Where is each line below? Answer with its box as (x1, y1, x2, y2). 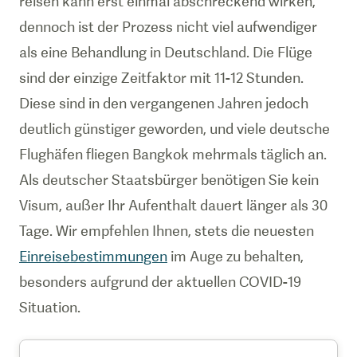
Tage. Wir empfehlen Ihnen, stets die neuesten (19, 222, 314, 239)
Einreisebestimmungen (19, 248, 167, 265)
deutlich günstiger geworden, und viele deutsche (19, 120, 330, 137)
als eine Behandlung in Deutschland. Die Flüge (19, 44, 312, 61)
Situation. (19, 299, 80, 316)
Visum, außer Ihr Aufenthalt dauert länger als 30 (19, 197, 328, 214)
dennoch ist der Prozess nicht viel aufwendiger (19, 18, 317, 35)
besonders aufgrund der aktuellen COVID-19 (19, 273, 301, 290)
